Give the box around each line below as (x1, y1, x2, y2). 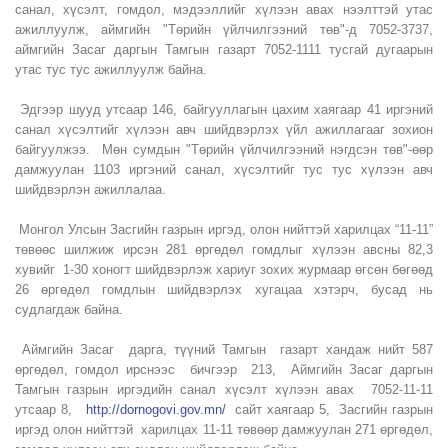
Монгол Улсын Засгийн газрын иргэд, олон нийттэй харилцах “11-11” (15, 222, 433, 237)
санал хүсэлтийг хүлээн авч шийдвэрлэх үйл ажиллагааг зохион (15, 122, 433, 137)
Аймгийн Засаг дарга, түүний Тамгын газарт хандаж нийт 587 (15, 342, 433, 357)
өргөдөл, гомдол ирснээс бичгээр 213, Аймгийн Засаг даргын (15, 362, 433, 377)
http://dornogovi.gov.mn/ (85, 402, 226, 417)
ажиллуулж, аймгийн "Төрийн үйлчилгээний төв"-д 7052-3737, (15, 22, 433, 37)
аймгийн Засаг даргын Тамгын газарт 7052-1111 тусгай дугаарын (15, 42, 433, 57)
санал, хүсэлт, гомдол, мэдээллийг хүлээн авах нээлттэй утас (15, 2, 433, 17)
